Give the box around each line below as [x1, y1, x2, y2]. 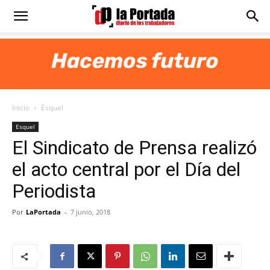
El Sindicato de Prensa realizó [12, 136, 257, 159]
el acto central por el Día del [12, 158, 240, 181]
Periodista [12, 180, 96, 202]
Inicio [12, 102, 30, 113]
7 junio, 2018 [71, 207, 110, 216]
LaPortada [26, 207, 61, 216]
